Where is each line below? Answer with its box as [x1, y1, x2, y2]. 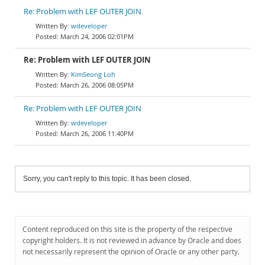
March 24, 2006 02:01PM [60, 32, 134, 41]
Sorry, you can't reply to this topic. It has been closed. [23, 174, 191, 183]
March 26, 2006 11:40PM [60, 129, 134, 138]
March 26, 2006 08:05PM [60, 80, 134, 89]
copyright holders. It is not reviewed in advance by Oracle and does [22, 235, 241, 245]
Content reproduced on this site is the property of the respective [22, 224, 232, 234]
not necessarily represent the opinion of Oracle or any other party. [22, 247, 240, 257]
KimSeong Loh [71, 70, 115, 79]
